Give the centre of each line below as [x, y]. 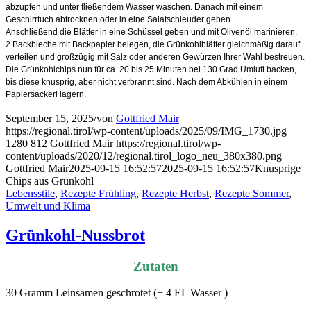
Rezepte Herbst [175, 193]
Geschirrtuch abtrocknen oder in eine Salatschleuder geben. [119, 19]
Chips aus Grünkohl [50, 180]
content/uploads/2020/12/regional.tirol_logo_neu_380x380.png [144, 155]
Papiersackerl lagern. [46, 94]
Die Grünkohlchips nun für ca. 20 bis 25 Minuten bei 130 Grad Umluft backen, [151, 69]
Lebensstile [30, 193]
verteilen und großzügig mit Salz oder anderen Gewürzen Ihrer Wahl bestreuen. [155, 57]
